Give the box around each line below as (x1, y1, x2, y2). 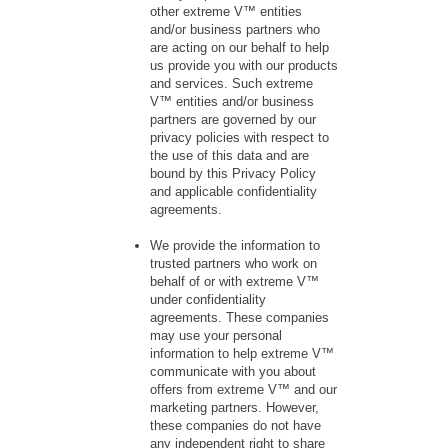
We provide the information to (150, 238, 320, 254)
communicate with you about (150, 364, 316, 380)
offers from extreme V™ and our (150, 382, 337, 398)
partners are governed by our (150, 112, 316, 128)
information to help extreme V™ (150, 346, 334, 362)
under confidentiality (150, 292, 266, 308)
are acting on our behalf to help (150, 40, 329, 56)
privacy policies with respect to (150, 130, 329, 146)
